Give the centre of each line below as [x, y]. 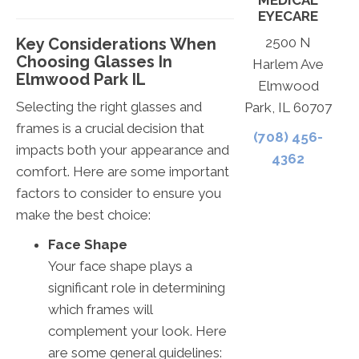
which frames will [100, 309]
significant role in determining [137, 287]
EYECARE [288, 16]
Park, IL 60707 [288, 108]
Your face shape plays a [120, 266]
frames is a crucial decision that [110, 128]
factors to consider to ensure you [119, 193]
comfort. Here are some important [123, 171]
